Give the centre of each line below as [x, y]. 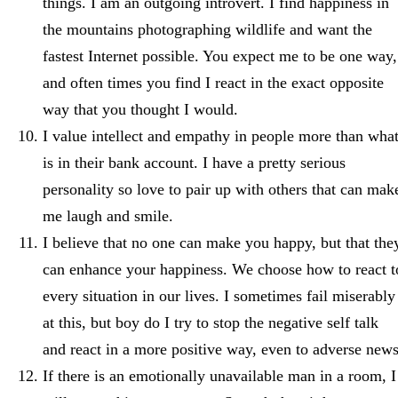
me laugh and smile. [108, 215]
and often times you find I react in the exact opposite [213, 82]
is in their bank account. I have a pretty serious [194, 162]
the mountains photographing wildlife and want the [207, 29]
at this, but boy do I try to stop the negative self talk [211, 322]
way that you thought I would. [140, 109]
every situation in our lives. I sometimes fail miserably [219, 295]
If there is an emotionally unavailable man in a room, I [219, 375]
